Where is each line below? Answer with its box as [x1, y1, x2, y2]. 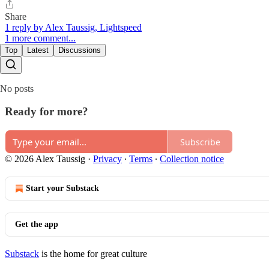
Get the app [15, 220, 58, 229]
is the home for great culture [39, 249, 147, 259]
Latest [27, 45, 49, 55]
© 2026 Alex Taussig [5, 154, 85, 165]
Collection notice [160, 154, 224, 165]
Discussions [58, 45, 101, 55]
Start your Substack [26, 184, 99, 193]
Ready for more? [5, 105, 88, 118]
